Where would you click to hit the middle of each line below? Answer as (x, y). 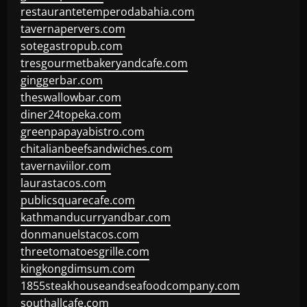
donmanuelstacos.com (80, 234)
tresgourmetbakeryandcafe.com (104, 63)
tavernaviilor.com (66, 166)
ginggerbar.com (62, 80)
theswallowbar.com (71, 97)
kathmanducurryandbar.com (96, 217)
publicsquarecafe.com (78, 200)
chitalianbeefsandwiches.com (97, 149)
